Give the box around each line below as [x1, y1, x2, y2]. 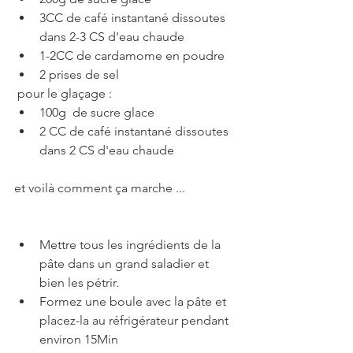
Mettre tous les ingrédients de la [39, 237, 224, 253]
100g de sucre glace [39, 105, 154, 121]
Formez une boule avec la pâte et [39, 294, 229, 310]
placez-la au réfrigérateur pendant [39, 313, 232, 329]
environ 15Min [39, 332, 121, 347]
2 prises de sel [39, 67, 119, 83]
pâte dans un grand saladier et [39, 256, 212, 272]
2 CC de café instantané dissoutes [39, 124, 232, 139]
